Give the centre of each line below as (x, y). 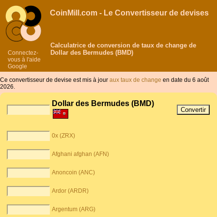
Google (17, 66)
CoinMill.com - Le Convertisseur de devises (129, 13)
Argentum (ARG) (74, 209)
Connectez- (23, 53)
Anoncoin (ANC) (74, 173)
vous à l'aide (24, 60)
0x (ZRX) (64, 136)
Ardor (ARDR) (70, 191)
